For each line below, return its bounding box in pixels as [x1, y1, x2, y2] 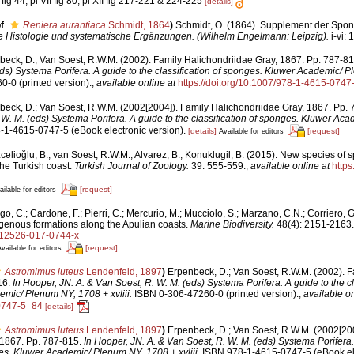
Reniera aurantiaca [22, 19, 106, 31]
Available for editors [218, 126, 284, 135]
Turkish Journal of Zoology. [73, 160, 189, 171]
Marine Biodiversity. [190, 218, 274, 230]
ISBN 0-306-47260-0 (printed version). [131, 288, 299, 299]
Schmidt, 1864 [105, 19, 170, 31]
